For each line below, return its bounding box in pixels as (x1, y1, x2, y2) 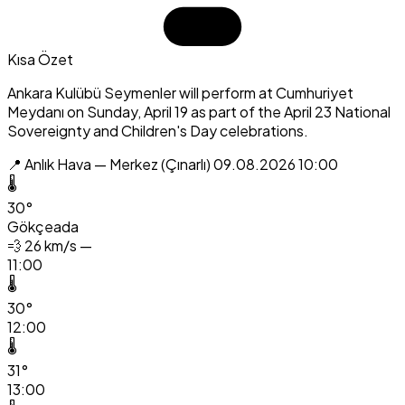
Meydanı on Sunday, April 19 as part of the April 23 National (7, 101, 391, 121)
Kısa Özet (7, 49, 73, 69)
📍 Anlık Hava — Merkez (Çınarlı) (7, 154, 213, 174)
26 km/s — (24, 235, 92, 255)
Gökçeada (7, 216, 79, 236)
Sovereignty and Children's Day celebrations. (7, 120, 308, 140)
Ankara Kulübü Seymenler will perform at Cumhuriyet (7, 82, 353, 102)
